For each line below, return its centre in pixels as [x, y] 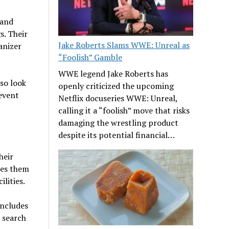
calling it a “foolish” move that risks [124, 111]
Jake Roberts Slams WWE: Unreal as [124, 45]
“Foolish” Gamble [90, 58]
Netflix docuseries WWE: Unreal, [118, 98]
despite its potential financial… [117, 135]
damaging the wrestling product [119, 123]
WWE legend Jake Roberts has [113, 74]
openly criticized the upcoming [116, 86]
